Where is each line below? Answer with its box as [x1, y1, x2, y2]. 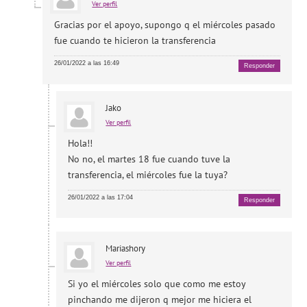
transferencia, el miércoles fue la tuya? [68, 168, 228, 181]
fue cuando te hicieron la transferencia [54, 34, 217, 47]
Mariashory [106, 243, 146, 255]
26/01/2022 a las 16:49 [54, 60, 120, 67]
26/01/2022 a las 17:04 [68, 193, 134, 201]
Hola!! [68, 136, 93, 149]
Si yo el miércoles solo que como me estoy [68, 278, 246, 291]
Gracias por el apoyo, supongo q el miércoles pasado [54, 19, 276, 32]
